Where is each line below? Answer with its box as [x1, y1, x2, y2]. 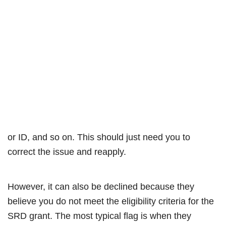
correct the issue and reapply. [8, 146, 126, 157]
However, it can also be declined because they [8, 181, 194, 192]
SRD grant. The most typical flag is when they [8, 210, 191, 221]
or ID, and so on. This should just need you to [8, 132, 190, 142]
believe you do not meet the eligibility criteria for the [8, 196, 214, 206]
